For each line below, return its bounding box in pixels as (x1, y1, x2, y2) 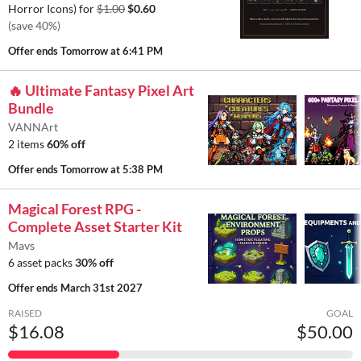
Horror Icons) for (8, 2, 97, 16)
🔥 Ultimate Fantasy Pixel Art (8, 81, 194, 100)
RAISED (8, 307, 42, 320)
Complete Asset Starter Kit (8, 218, 182, 236)
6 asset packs (8, 255, 75, 270)
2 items (8, 137, 47, 151)
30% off (75, 255, 114, 270)
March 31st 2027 (60, 281, 143, 295)
